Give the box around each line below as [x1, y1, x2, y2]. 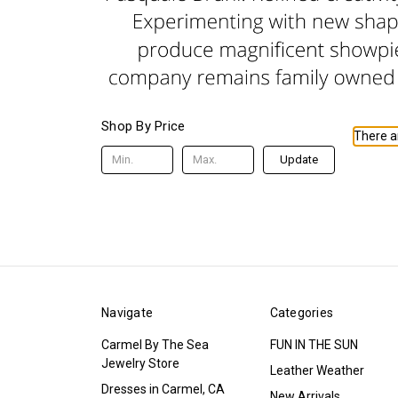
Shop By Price [101, 117, 186, 134]
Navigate [101, 305, 153, 320]
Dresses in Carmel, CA [101, 381, 225, 396]
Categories [269, 305, 333, 320]
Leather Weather [269, 362, 364, 378]
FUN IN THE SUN [269, 337, 358, 352]
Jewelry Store [101, 355, 179, 370]
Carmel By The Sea [101, 337, 209, 352]
